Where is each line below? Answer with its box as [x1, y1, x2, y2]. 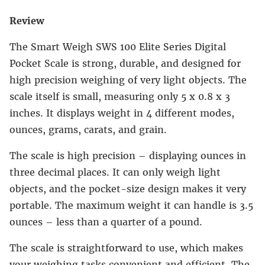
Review [9, 15, 44, 27]
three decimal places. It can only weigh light [9, 166, 221, 179]
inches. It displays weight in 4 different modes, [9, 107, 234, 119]
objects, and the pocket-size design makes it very [9, 183, 246, 195]
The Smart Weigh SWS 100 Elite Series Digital [9, 41, 226, 53]
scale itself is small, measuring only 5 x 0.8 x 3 [9, 91, 230, 103]
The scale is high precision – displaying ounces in [9, 150, 246, 162]
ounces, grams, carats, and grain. [9, 124, 167, 136]
